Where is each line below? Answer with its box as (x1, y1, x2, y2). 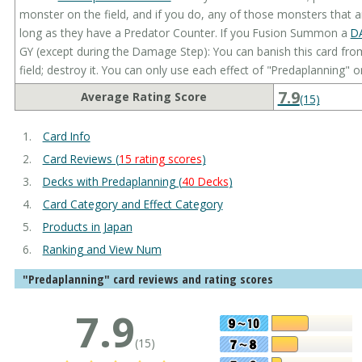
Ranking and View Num (42, 241, 162, 257)
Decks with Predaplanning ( (42, 173, 182, 189)
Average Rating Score (81, 88, 208, 104)
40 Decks (181, 173, 229, 189)
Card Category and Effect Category (42, 196, 223, 212)
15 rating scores (118, 150, 202, 166)
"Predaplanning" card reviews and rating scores (22, 271, 273, 288)
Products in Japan (42, 218, 133, 234)
